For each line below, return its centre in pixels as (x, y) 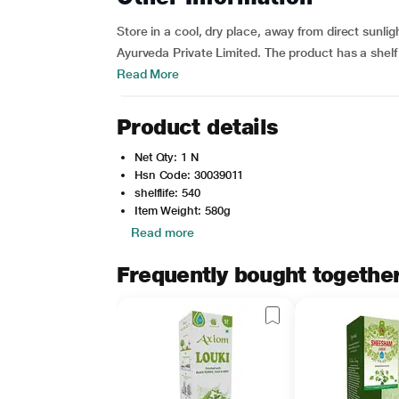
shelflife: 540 (167, 193)
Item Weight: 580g (182, 211)
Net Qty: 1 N (166, 157)
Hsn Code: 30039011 (189, 175)
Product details (197, 127)
